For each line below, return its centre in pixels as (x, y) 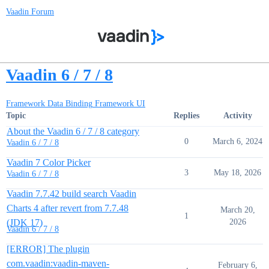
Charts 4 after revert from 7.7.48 (68, 208)
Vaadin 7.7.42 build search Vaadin (71, 194)
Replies (186, 116)
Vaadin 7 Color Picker (49, 162)
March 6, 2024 (237, 141)
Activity (237, 116)
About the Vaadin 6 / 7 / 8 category (73, 131)
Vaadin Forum (30, 12)
